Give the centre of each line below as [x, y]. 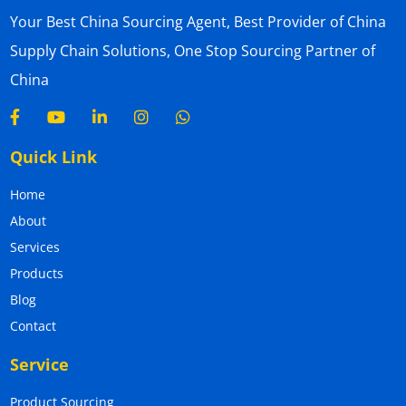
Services [34, 246]
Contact [33, 325]
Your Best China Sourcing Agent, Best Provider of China [198, 21]
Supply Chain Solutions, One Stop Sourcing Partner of [192, 50]
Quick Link [53, 156]
